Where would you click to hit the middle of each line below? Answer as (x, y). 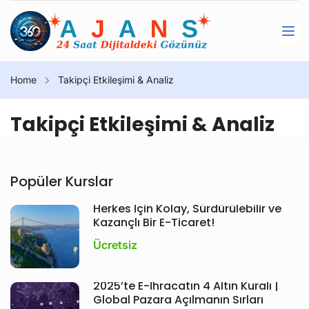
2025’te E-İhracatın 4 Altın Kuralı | (186, 286)
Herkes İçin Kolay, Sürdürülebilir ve (187, 209)
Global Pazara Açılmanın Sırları (178, 300)
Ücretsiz (115, 245)
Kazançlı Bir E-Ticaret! (154, 222)
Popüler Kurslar (62, 181)
